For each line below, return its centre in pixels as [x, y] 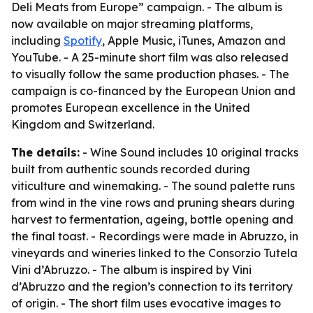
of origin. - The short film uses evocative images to [146, 303]
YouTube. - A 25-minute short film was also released [150, 57]
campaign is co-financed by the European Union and [153, 91]
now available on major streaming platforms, [132, 24]
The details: [45, 152]
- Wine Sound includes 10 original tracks [189, 152]
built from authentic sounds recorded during [131, 169]
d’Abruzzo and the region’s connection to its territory [152, 286]
